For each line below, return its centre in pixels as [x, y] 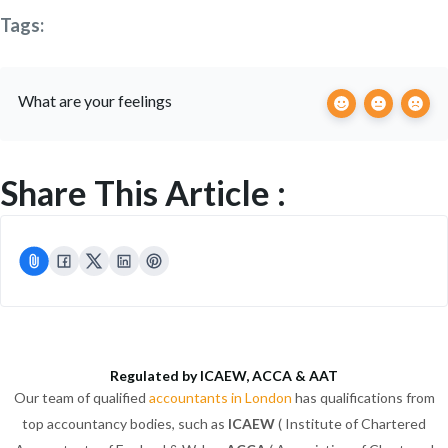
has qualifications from [363, 397]
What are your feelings [95, 100]
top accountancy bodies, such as [125, 423]
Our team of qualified [81, 397]
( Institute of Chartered [350, 423]
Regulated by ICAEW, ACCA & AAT [224, 375]
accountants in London [220, 397]
